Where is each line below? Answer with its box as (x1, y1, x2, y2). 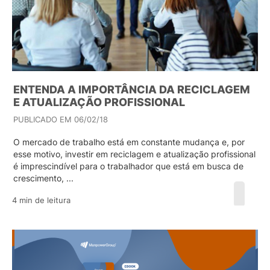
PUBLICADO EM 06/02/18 (13, 115, 108, 124)
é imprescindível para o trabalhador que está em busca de (13, 161, 243, 171)
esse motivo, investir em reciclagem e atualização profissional (13, 149, 256, 159)
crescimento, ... (13, 173, 74, 183)
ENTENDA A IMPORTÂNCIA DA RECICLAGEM (13, 83, 250, 96)
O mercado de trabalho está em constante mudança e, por (13, 137, 245, 147)
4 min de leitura (12, 195, 71, 205)
